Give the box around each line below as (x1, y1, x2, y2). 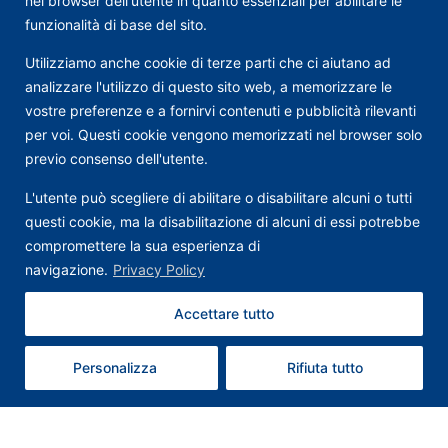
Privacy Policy (113, 260, 205, 278)
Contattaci (257, 344, 340, 365)
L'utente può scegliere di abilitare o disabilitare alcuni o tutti (25, 188, 412, 206)
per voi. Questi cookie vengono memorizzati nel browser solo (25, 126, 422, 144)
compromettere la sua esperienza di (25, 236, 260, 254)
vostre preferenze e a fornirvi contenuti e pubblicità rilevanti (25, 102, 416, 120)
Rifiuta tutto (286, 358, 363, 376)
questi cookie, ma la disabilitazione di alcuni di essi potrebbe (25, 212, 420, 230)
